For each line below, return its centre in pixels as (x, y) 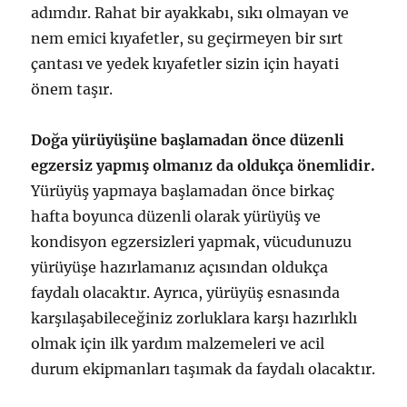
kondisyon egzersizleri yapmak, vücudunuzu (192, 242)
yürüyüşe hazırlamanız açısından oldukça (180, 267)
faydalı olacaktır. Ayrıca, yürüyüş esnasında (186, 293)
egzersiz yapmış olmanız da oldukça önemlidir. (203, 165)
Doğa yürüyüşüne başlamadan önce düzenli (188, 140)
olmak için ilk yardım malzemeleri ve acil (178, 343)
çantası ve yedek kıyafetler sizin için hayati (185, 64)
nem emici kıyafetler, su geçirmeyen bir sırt (188, 38)
